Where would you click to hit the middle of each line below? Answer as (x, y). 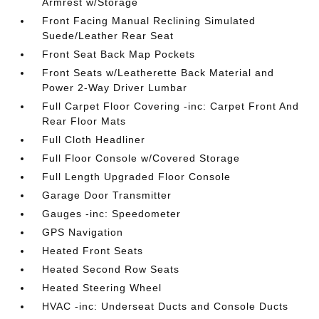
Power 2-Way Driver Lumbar (115, 88)
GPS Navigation (83, 232)
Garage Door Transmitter (107, 195)
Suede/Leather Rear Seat (108, 36)
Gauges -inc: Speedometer (112, 214)
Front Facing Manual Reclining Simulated (149, 21)
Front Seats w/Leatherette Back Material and (158, 73)
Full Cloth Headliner (94, 140)
